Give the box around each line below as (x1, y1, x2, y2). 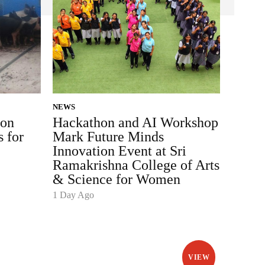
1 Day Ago (53, 190, 94, 201)
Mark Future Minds (53, 129, 164, 145)
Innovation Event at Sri (53, 143, 186, 159)
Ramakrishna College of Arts (53, 157, 219, 173)
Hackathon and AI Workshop (53, 115, 218, 131)
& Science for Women (53, 172, 180, 188)
